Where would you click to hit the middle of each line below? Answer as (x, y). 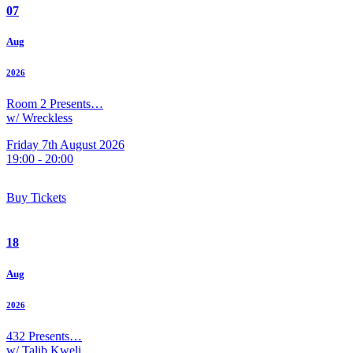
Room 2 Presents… (55, 104)
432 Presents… (44, 336)
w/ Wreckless (39, 118)
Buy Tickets (36, 198)
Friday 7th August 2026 (65, 145)
